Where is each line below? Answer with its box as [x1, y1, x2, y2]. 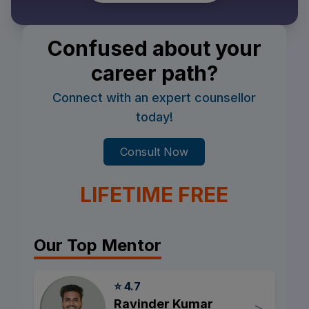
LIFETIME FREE [80, 181, 229, 207]
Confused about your [47, 35, 261, 61]
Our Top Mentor [34, 235, 162, 255]
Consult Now [120, 144, 189, 159]
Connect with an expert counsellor [52, 90, 257, 105]
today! [135, 109, 173, 124]
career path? [90, 60, 218, 86]
